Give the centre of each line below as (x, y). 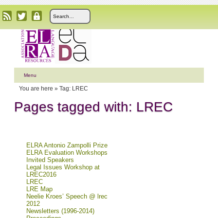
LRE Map (39, 189)
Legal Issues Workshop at (63, 167)
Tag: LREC (73, 89)
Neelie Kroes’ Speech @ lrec (67, 196)
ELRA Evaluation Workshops (67, 153)
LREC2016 (41, 174)
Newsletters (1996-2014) (60, 211)
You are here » (39, 89)
